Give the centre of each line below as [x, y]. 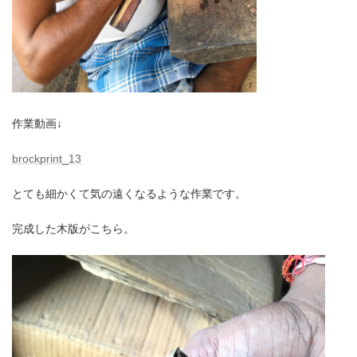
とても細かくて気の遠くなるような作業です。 [129, 194]
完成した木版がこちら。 [73, 229]
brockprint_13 [47, 159]
